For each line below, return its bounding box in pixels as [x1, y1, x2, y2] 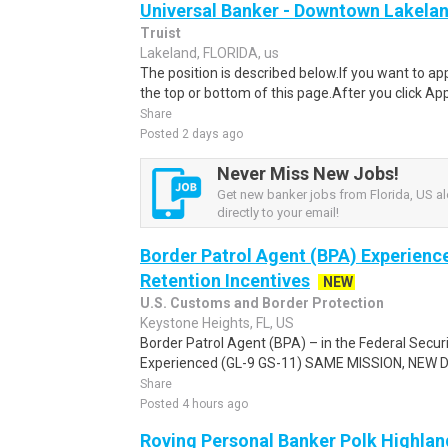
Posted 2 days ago [140, 127, 243, 141]
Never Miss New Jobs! [217, 163, 399, 184]
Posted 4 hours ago [140, 397, 248, 411]
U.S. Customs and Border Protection [140, 295, 384, 311]
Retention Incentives [140, 270, 310, 291]
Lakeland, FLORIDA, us [140, 45, 279, 61]
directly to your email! [217, 205, 339, 220]
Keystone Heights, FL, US [140, 315, 294, 331]
